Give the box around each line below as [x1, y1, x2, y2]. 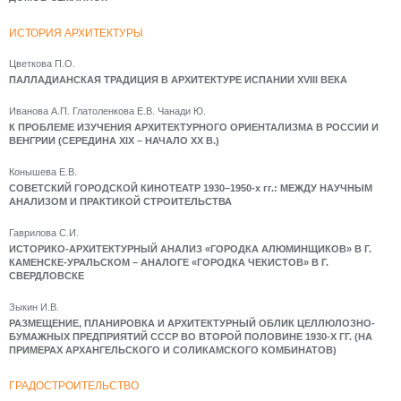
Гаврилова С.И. [9, 227, 79, 238]
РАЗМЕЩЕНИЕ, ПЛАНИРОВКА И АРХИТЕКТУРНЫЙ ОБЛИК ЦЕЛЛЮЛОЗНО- [9, 318, 375, 328]
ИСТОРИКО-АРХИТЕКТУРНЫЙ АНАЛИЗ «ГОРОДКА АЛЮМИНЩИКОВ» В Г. [9, 243, 371, 254]
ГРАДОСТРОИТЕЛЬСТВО [9, 380, 139, 392]
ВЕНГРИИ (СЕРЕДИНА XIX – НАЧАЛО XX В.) [9, 135, 219, 146]
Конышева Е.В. [9, 166, 77, 177]
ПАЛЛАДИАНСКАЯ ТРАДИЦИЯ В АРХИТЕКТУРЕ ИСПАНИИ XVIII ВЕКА [9, 74, 347, 85]
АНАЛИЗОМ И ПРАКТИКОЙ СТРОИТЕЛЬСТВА [9, 196, 232, 207]
